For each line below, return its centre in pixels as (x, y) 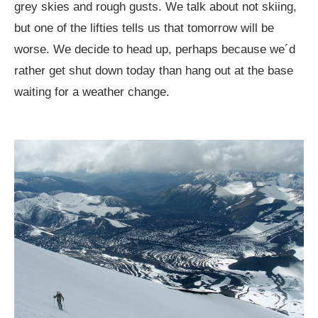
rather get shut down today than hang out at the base (154, 71)
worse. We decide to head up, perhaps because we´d (155, 50)
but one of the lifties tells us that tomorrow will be (144, 28)
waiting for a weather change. (92, 92)
